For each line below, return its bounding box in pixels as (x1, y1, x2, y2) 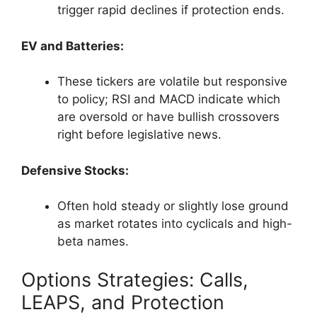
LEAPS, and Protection (21, 290, 224, 314)
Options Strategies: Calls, (21, 267, 248, 292)
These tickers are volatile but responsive (57, 74, 287, 89)
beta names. (57, 234, 129, 249)
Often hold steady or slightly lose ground (57, 199, 289, 214)
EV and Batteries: (21, 38, 124, 53)
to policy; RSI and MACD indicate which (57, 92, 280, 107)
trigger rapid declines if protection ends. (57, 3, 284, 18)
